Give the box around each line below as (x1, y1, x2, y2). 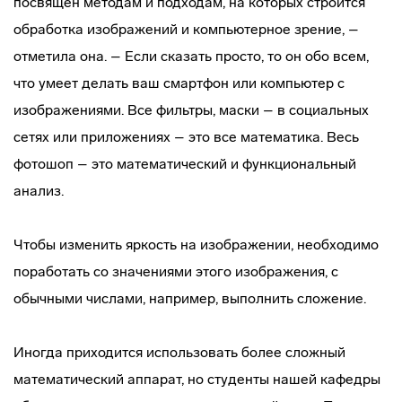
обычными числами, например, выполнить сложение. (13, 290, 366, 307)
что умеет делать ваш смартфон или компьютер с (13, 74, 345, 92)
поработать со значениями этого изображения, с (13, 263, 338, 280)
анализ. (13, 182, 64, 199)
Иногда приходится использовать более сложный (13, 344, 345, 361)
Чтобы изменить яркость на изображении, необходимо (13, 236, 379, 253)
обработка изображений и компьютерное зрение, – (13, 21, 359, 38)
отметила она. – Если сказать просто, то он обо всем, (13, 48, 369, 65)
